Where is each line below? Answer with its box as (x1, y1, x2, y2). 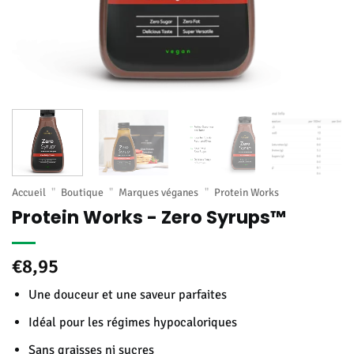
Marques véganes (119, 185, 199, 199)
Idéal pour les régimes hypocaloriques (28, 314, 237, 330)
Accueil (12, 185, 46, 199)
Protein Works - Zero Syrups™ (12, 204, 286, 230)
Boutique (61, 185, 104, 199)
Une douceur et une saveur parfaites (28, 287, 227, 303)
